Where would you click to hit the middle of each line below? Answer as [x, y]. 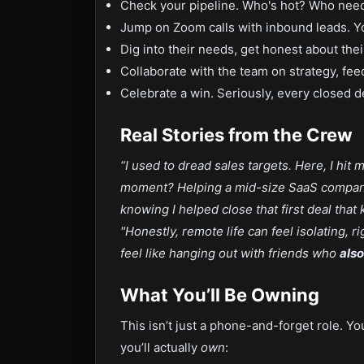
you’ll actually [160, 347]
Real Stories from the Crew [236, 135]
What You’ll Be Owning [220, 295]
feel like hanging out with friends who [230, 253]
